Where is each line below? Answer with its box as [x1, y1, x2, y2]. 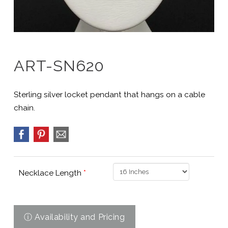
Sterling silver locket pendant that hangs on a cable [13, 90, 205, 99]
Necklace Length [18, 168, 83, 178]
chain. [13, 103, 35, 112]
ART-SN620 [13, 56, 105, 75]
